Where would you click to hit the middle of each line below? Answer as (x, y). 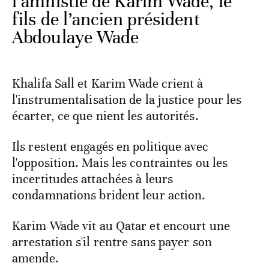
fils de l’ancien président (106, 20)
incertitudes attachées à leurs (93, 179)
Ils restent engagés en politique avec (110, 147)
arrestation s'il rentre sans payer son (112, 242)
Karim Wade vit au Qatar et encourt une (121, 226)
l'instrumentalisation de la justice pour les (127, 100)
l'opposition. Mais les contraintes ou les (120, 163)
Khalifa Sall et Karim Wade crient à (108, 84)
